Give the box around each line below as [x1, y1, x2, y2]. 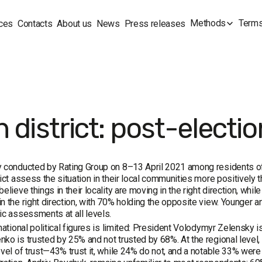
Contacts [18, 18, 53, 29]
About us [57, 18, 92, 29]
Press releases [124, 18, 186, 29]
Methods [190, 18, 226, 29]
